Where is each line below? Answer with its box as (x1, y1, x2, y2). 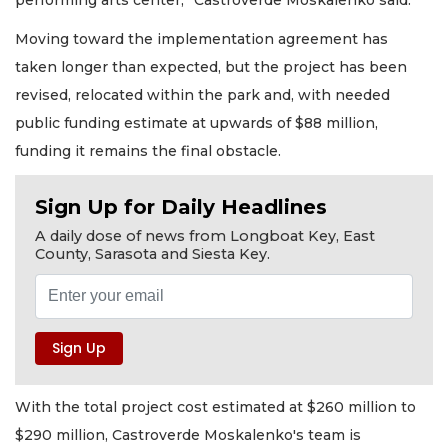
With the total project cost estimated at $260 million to (15, 397, 416, 416)
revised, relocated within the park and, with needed (15, 85, 390, 104)
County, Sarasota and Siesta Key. (35, 245, 270, 264)
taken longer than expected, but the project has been (15, 57, 407, 76)
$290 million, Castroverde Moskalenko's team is (15, 425, 361, 444)
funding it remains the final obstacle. (15, 141, 281, 160)
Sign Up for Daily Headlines (35, 195, 327, 220)
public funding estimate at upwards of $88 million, (15, 113, 378, 132)
